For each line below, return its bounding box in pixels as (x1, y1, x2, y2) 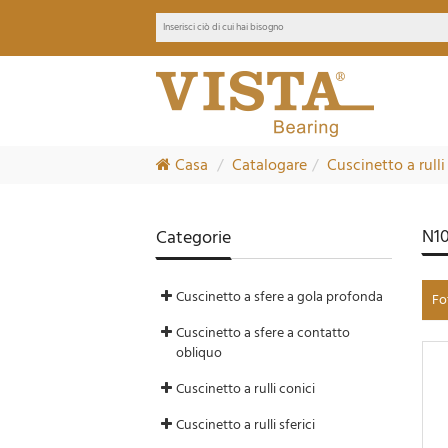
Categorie (156, 223, 232, 252)
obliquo (176, 341, 223, 364)
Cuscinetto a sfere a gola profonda (176, 285, 384, 308)
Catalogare (232, 152, 308, 178)
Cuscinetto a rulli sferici (176, 413, 316, 436)
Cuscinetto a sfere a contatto (176, 321, 351, 344)
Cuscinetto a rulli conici (176, 377, 316, 400)
